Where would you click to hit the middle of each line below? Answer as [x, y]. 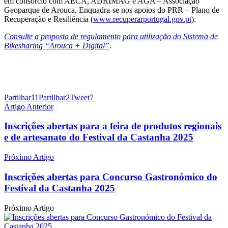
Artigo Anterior [29, 106]
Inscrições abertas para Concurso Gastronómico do [111, 177]
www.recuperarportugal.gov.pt [142, 19]
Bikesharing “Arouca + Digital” [57, 45]
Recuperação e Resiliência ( [49, 19]
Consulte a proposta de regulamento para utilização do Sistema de [111, 36]
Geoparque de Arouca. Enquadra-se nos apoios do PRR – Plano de [112, 10]
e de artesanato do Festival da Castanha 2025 [99, 137]
